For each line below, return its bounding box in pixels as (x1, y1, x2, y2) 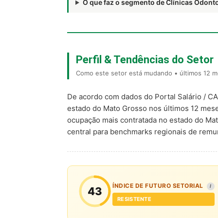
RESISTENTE (117, 196, 151, 202)
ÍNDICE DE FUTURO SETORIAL (112, 182, 205, 189)
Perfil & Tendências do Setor (76, 54, 214, 66)
